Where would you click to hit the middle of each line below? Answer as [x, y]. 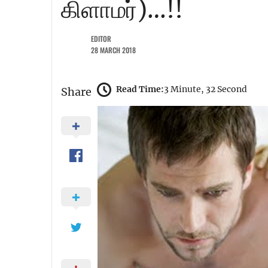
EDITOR [101, 39]
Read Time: [140, 89]
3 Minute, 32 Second [205, 89]
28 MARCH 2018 [113, 50]
